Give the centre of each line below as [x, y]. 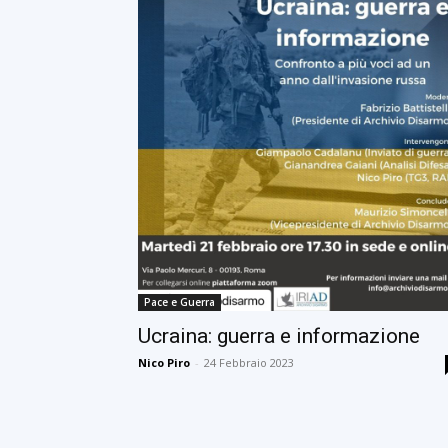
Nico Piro [164, 362]
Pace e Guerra [179, 301]
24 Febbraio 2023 [249, 362]
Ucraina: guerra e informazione [279, 335]
